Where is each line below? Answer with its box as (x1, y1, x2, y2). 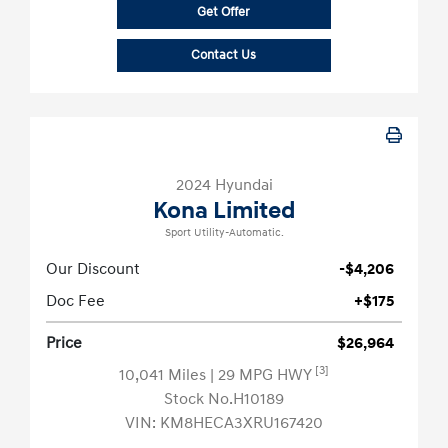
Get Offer (197, 4, 251, 21)
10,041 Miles (119, 365, 210, 386)
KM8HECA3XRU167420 (160, 413, 323, 434)
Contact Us (191, 47, 257, 64)
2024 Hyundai (175, 175, 273, 196)
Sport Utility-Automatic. (164, 226, 284, 241)
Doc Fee (46, 291, 105, 312)
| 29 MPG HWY (210, 365, 315, 386)
